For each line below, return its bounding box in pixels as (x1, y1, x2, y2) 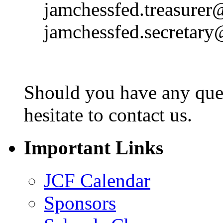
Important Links (24, 137, 163, 159)
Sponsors (44, 192, 116, 214)
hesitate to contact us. (24, 104, 192, 125)
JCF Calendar (44, 170, 150, 192)
